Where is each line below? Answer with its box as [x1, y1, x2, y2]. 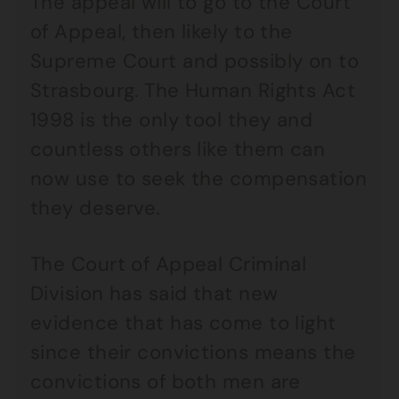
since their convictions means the [30, 339, 356, 365]
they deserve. [30, 195, 160, 221]
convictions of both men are [30, 369, 301, 395]
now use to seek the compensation [30, 166, 368, 191]
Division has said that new [30, 281, 279, 306]
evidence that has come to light [30, 310, 337, 336]
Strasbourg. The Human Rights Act [30, 77, 356, 103]
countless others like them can [30, 136, 326, 162]
